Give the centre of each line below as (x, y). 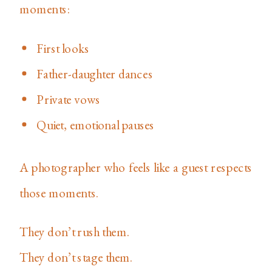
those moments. (59, 192)
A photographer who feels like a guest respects (136, 167)
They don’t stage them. (76, 257)
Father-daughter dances (95, 73)
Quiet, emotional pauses (96, 124)
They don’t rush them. (74, 231)
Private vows (69, 99)
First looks (63, 48)
